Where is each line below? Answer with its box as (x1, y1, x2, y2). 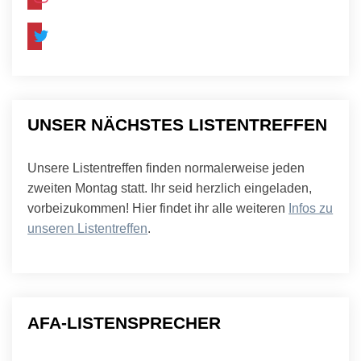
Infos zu (288, 201, 334, 216)
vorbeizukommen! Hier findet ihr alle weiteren (27, 201, 289, 216)
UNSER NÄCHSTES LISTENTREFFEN (27, 115, 328, 135)
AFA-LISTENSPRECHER (27, 313, 222, 332)
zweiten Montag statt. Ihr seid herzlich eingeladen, (27, 181, 313, 196)
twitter (27, 22, 61, 36)
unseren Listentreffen (27, 222, 148, 236)
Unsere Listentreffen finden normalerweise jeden (27, 161, 305, 176)
